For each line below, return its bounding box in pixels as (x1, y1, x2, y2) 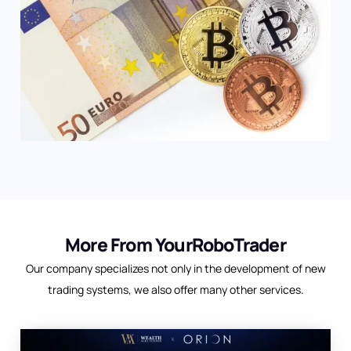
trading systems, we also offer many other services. (47, 282, 304, 298)
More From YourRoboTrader (65, 232, 286, 258)
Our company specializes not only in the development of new (25, 261, 326, 277)
